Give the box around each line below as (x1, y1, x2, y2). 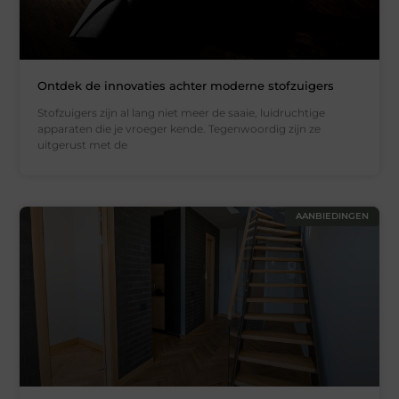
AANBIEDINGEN (295, 209, 369, 222)
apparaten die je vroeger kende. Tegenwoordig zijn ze (37, 121, 322, 135)
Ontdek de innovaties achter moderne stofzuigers (37, 77, 335, 93)
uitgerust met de (37, 137, 128, 151)
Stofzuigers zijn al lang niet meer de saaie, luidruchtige (37, 105, 326, 119)
